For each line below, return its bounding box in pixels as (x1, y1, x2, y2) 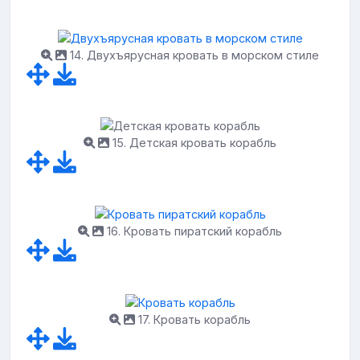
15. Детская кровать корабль (109, 136, 276, 150)
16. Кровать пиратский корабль (104, 224, 282, 238)
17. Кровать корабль (135, 312, 251, 326)
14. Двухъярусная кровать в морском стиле (67, 47, 319, 62)
